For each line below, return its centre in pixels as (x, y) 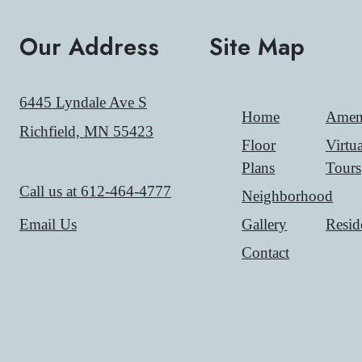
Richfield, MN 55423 (86, 131)
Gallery (265, 224)
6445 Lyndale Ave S (83, 102)
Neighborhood (288, 196)
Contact (266, 252)
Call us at (48, 192)
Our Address (89, 46)
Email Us (48, 225)
